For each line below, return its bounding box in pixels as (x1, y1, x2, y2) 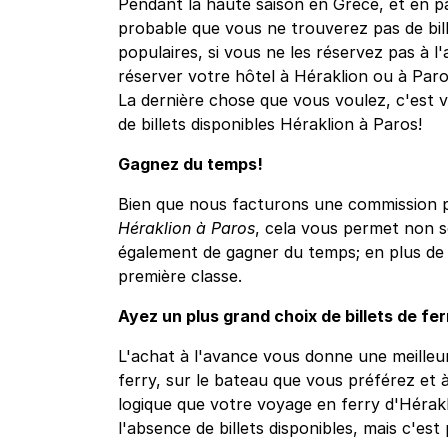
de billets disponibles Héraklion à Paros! (118, 114, 422, 135)
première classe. (118, 266, 242, 287)
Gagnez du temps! (118, 154, 263, 175)
